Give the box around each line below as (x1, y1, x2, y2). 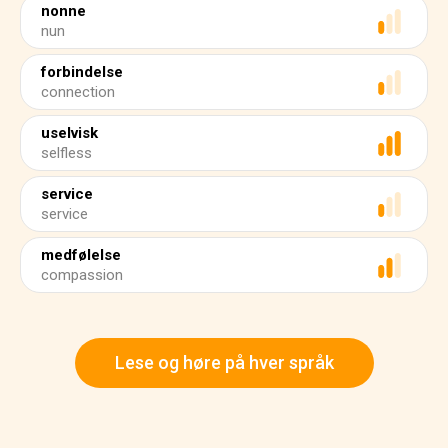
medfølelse (41, 246, 121, 264)
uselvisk (41, 124, 98, 142)
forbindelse (41, 63, 123, 81)
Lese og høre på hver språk (114, 352, 334, 373)
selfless (41, 144, 92, 162)
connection (41, 83, 115, 101)
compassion (41, 266, 123, 284)
